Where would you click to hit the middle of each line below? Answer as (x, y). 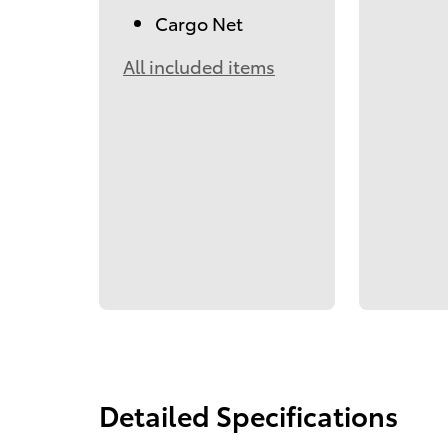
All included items (199, 65)
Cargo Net (199, 22)
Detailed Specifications (248, 414)
